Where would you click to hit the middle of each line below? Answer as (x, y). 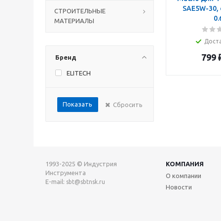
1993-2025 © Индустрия (81, 164)
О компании (184, 176)
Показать (77, 104)
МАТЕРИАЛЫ (74, 21)
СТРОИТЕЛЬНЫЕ (80, 11)
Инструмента (66, 173)
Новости (179, 187)
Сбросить (128, 105)
